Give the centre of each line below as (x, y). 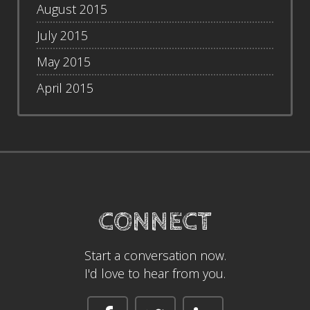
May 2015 (64, 61)
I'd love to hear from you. (155, 273)
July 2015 (62, 35)
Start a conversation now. (155, 255)
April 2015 (65, 88)
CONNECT (155, 222)
